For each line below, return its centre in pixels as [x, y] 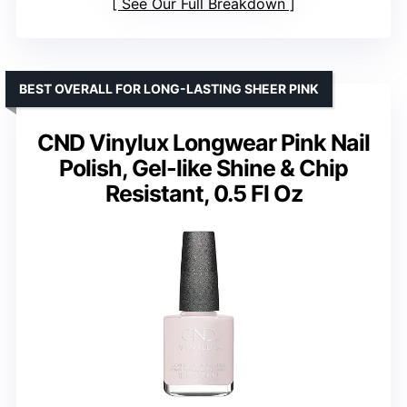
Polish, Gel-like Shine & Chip [203, 168]
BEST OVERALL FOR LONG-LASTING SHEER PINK [169, 88]
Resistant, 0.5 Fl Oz [203, 193]
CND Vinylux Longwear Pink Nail [203, 142]
